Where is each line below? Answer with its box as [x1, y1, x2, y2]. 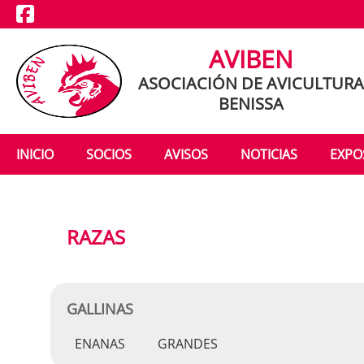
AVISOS [164, 145, 208, 163]
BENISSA [219, 93, 284, 115]
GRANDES [158, 335, 218, 353]
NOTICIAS [240, 145, 297, 163]
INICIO [16, 145, 54, 163]
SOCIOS [86, 145, 132, 163]
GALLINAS [67, 299, 133, 318]
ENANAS [75, 335, 125, 353]
